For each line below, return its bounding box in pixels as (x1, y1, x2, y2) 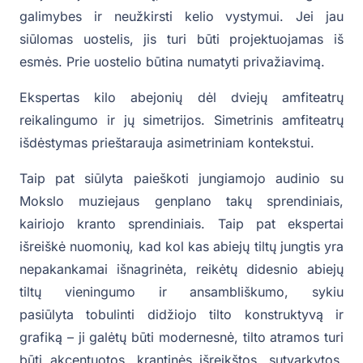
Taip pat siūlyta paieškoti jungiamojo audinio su (19, 170, 344, 187)
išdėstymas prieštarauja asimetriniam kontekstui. (19, 135, 314, 152)
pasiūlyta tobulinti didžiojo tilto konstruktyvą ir (19, 306, 344, 323)
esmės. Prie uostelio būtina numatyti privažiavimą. (19, 53, 325, 70)
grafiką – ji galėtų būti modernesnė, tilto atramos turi (19, 329, 344, 346)
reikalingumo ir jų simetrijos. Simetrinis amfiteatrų (19, 112, 344, 129)
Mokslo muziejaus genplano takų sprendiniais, (19, 193, 344, 210)
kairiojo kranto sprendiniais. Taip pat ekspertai (19, 216, 344, 233)
